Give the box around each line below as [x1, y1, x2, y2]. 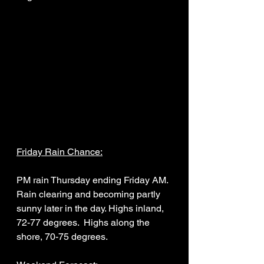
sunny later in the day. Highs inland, [16, 203, 166, 214]
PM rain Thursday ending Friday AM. [16, 174, 170, 186]
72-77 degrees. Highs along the [16, 217, 152, 229]
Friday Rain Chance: [16, 146, 103, 158]
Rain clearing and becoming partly [16, 189, 163, 200]
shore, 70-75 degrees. [16, 231, 110, 243]
